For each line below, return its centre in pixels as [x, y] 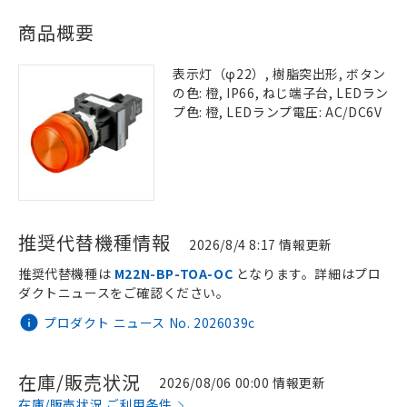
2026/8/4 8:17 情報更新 [261, 244]
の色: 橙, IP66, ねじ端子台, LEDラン [281, 93]
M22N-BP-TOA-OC [174, 273]
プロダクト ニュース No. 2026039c [149, 322]
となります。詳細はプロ [307, 273]
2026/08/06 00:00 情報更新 [243, 382]
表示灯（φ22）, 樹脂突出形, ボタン [280, 74]
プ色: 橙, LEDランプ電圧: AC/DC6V [278, 112]
